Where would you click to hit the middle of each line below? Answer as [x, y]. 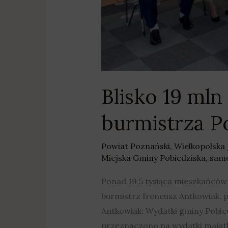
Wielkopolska [199, 146]
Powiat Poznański [135, 146]
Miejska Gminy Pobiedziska [153, 158]
